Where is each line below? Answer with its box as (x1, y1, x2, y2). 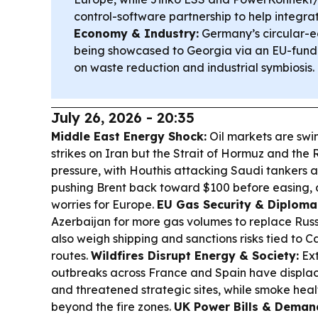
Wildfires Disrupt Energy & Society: (91, 248, 299, 263)
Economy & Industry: (74, 26, 199, 40)
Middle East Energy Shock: (51, 128, 207, 143)
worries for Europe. (51, 197, 157, 212)
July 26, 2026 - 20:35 (51, 108, 194, 126)
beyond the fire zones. (51, 299, 174, 314)
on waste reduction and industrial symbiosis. (74, 60, 314, 75)
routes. (51, 248, 91, 263)
